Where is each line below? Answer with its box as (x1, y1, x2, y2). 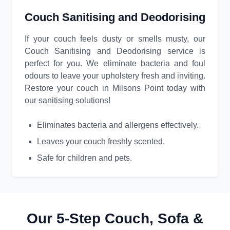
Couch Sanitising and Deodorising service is (25, 47, 205, 56)
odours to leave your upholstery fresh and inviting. (25, 71, 205, 81)
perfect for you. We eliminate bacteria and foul (25, 59, 205, 68)
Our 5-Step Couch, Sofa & (27, 210, 203, 227)
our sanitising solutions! (25, 96, 110, 105)
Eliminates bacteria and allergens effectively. (37, 121, 199, 130)
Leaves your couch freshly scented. (37, 137, 165, 146)
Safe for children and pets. (37, 154, 132, 163)
